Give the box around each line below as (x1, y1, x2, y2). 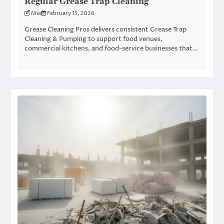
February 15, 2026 (47, 9, 94, 17)
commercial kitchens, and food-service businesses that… (24, 44, 198, 53)
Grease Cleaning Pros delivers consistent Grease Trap (24, 25, 186, 34)
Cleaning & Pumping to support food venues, (24, 34, 162, 44)
